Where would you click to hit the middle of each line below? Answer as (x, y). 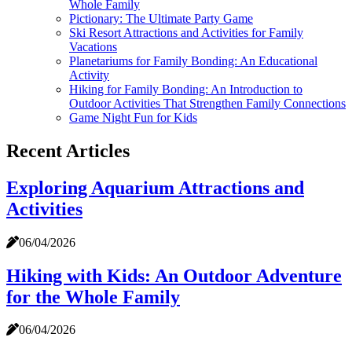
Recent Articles (68, 150)
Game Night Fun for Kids (133, 117)
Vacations (93, 46)
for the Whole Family (93, 297)
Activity (89, 75)
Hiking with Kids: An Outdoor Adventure (174, 275)
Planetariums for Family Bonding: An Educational (193, 60)
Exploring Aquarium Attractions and (155, 187)
